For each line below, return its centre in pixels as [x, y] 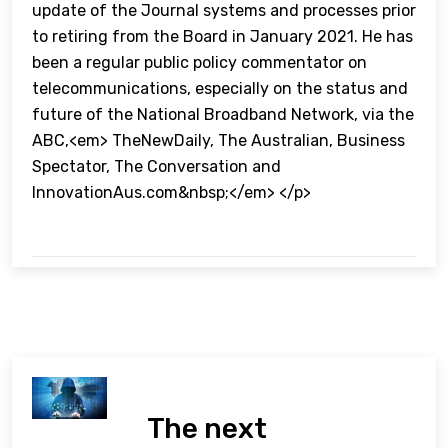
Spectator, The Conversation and [156, 167]
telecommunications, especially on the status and [220, 89]
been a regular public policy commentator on [199, 63]
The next [207, 429]
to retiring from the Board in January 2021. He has [222, 37]
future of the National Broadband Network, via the [223, 115]
